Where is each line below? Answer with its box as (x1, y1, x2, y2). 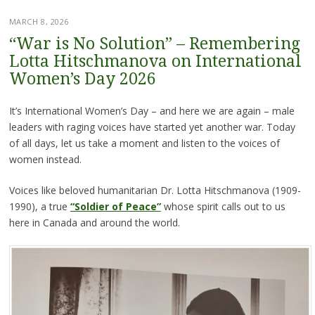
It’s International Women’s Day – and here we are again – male (8, 103, 295, 117)
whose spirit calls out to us (160, 199, 285, 213)
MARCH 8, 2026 (8, 15, 69, 27)
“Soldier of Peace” (70, 199, 161, 213)
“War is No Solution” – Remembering (8, 34, 300, 53)
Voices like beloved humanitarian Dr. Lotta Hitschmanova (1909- (8, 183, 301, 197)
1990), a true (8, 199, 70, 213)
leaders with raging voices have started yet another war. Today (8, 120, 295, 134)
